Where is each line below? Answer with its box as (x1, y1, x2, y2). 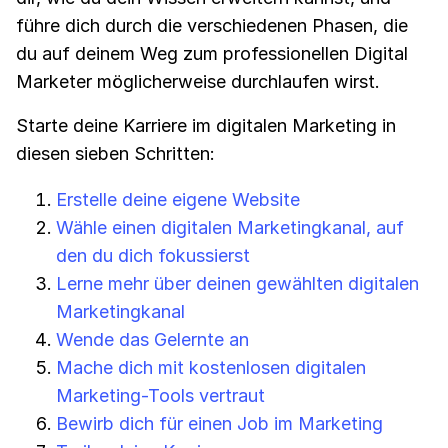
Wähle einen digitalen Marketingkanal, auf (56, 217, 404, 238)
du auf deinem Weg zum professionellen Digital (16, 43, 408, 64)
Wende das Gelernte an (56, 329, 249, 350)
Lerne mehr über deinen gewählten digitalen (56, 273, 419, 294)
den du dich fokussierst (56, 245, 250, 266)
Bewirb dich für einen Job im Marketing (56, 413, 383, 434)
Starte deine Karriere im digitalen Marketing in (16, 115, 396, 136)
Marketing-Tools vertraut (56, 385, 265, 406)
